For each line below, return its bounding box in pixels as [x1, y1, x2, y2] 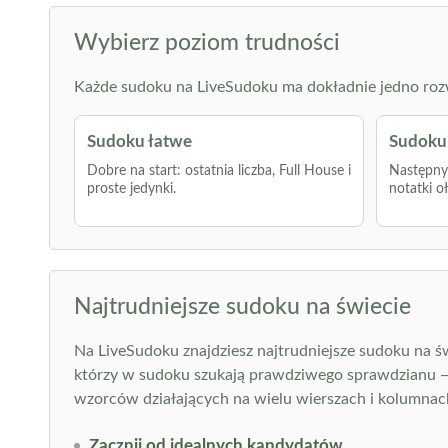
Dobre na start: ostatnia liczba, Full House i [86, 164, 351, 178]
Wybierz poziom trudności [73, 31, 340, 54]
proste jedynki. [86, 182, 176, 196]
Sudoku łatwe [86, 133, 192, 150]
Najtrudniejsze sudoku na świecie [73, 295, 411, 318]
